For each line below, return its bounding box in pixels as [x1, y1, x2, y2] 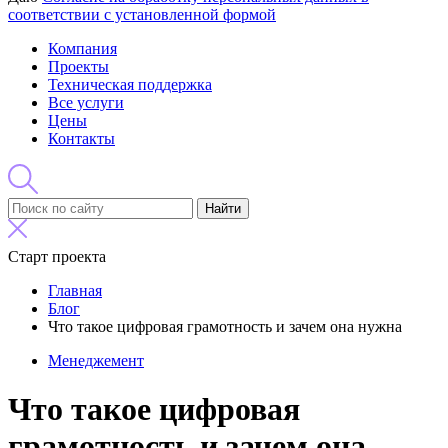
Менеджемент [48, 352, 144, 369]
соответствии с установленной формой [8, 6, 276, 23]
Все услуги [48, 94, 124, 111]
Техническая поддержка [48, 76, 212, 93]
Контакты [48, 130, 115, 147]
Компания [48, 40, 117, 57]
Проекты [48, 58, 109, 75]
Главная [48, 282, 102, 299]
